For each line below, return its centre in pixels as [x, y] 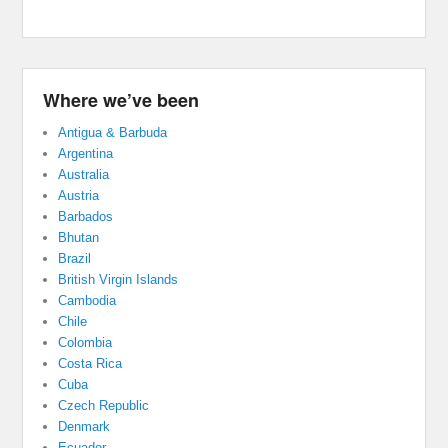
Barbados [86, 216]
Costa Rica [90, 363]
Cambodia [87, 300]
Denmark [84, 426]
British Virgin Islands [118, 279]
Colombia [85, 342]
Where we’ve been [121, 99]
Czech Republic [104, 405]
